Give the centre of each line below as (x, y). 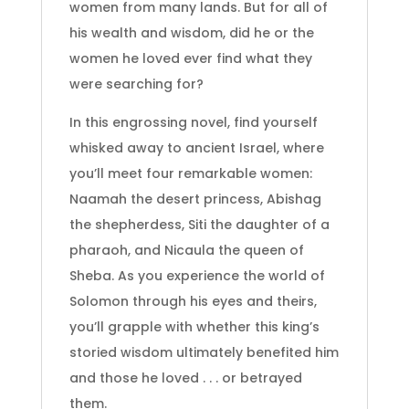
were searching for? (136, 84)
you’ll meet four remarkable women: (190, 173)
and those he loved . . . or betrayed (185, 378)
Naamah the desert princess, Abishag (195, 199)
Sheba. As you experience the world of (197, 275)
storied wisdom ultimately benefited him (204, 352)
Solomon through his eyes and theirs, (193, 301)
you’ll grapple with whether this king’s (194, 326)
